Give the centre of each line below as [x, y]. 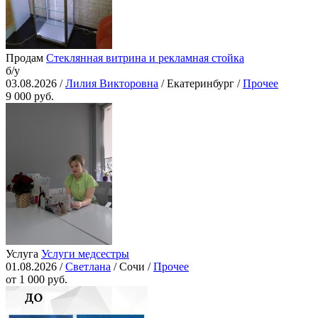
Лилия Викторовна [112, 84]
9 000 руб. [30, 97]
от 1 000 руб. [37, 280]
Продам [24, 58]
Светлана [88, 267]
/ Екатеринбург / [201, 84]
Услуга [22, 254]
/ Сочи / [132, 267]
